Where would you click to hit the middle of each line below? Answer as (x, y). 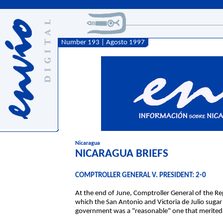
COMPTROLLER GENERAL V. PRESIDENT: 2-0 (141, 175)
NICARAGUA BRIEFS (122, 154)
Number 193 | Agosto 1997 (102, 43)
